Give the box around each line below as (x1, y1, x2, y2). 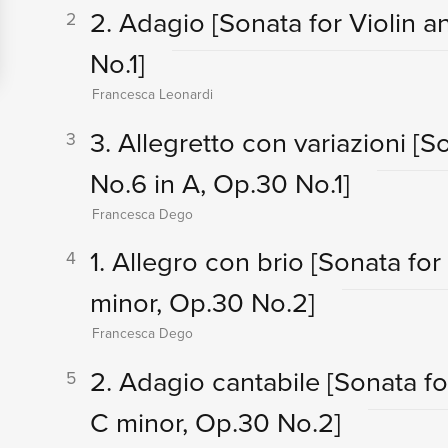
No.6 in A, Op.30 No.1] (89, 162, 350, 204)
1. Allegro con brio (89, 241, 311, 283)
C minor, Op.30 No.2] (89, 401, 341, 443)
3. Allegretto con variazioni (89, 121, 413, 163)
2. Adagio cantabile (89, 360, 327, 402)
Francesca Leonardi (91, 84, 213, 105)
